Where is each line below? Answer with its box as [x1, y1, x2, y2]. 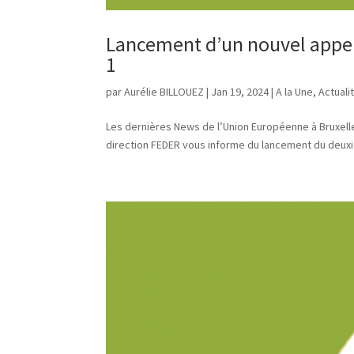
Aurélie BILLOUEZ [124, 85, 205, 100]
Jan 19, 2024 [211, 85, 269, 100]
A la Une [276, 85, 314, 100]
